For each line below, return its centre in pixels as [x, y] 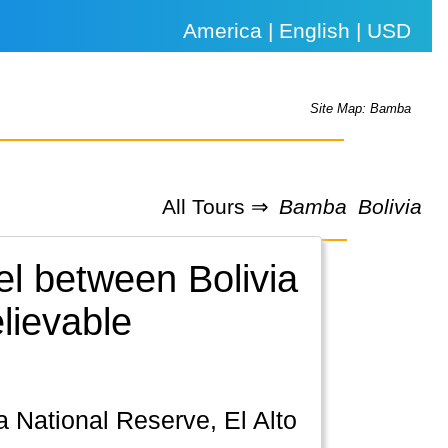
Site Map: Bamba [361, 109]
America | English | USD [297, 30]
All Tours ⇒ [215, 206]
